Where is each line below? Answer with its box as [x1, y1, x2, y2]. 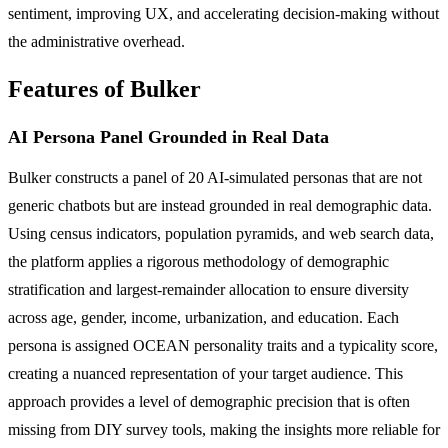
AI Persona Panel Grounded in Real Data [8, 126, 329, 147]
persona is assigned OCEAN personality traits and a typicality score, [8, 336, 438, 354]
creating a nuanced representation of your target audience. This [8, 364, 403, 382]
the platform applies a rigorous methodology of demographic [8, 252, 389, 270]
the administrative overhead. [8, 32, 185, 50]
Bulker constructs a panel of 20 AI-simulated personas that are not [8, 168, 422, 186]
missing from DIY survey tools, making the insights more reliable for [8, 420, 440, 438]
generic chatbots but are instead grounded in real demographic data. [8, 196, 432, 214]
